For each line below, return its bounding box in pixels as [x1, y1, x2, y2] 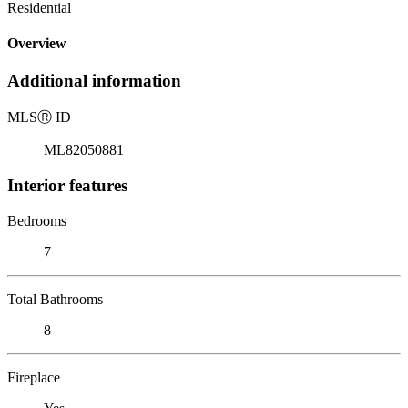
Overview [7, 36, 66, 52]
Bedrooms [7, 212, 66, 229]
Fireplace [7, 369, 60, 385]
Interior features [7, 175, 127, 195]
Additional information [7, 71, 181, 91]
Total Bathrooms [7, 291, 103, 307]
